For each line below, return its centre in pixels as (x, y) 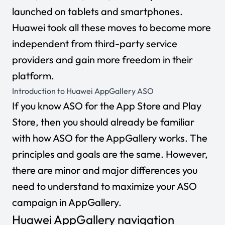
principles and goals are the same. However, (110, 154)
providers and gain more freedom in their (102, 59)
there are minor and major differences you (105, 170)
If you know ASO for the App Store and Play (107, 105)
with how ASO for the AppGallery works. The (110, 138)
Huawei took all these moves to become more (111, 27)
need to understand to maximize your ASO (104, 186)
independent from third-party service (95, 43)
